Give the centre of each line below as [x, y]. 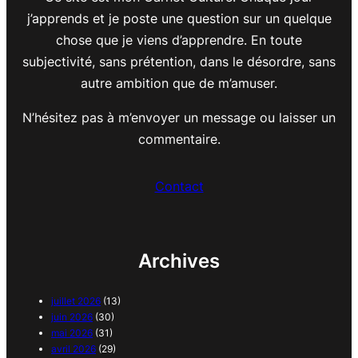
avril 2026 [74, 348]
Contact [179, 186]
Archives [179, 261]
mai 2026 [72, 332]
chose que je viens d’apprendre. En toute [179, 40]
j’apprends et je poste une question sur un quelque [179, 18]
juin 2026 [72, 316]
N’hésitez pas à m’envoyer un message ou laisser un [179, 117]
